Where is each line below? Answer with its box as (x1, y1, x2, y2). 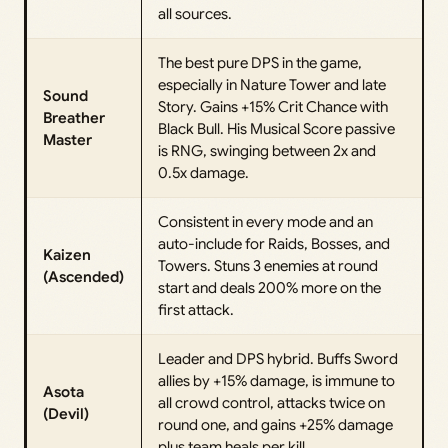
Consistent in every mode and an (158, 213, 373, 232)
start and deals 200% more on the (158, 279, 381, 298)
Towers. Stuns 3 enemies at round (158, 257, 378, 276)
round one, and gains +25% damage (158, 416, 393, 435)
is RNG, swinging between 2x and (158, 142, 376, 161)
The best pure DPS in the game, (158, 54, 362, 73)
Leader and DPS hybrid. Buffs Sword (158, 350, 398, 369)
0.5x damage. (158, 164, 249, 183)
